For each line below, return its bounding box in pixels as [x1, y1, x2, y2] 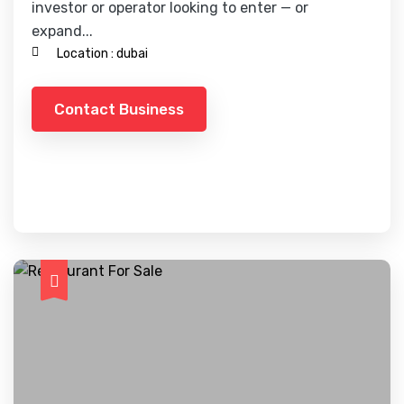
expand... [32, 23, 93, 40]
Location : [57, 46, 114, 61]
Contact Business [54, 99, 184, 118]
